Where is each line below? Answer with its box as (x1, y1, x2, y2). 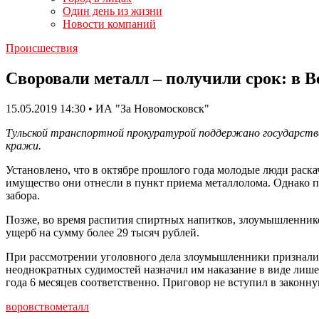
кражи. (6, 139, 41, 152)
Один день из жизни (63, 5, 162, 17)
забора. (6, 189, 40, 202)
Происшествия (6, 42, 78, 54)
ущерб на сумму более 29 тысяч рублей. (6, 226, 199, 239)
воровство (6, 300, 56, 313)
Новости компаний (63, 18, 156, 30)
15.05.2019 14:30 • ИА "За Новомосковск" (6, 102, 209, 115)
